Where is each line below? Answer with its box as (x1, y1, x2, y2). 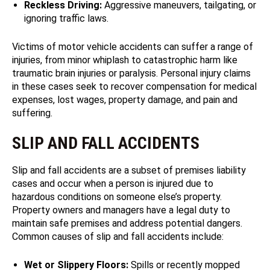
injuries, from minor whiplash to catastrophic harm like (12, 54, 237, 66)
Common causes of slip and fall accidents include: (12, 231, 224, 243)
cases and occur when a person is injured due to (12, 178, 213, 190)
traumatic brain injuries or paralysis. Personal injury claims (12, 67, 251, 80)
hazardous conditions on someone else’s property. (12, 191, 222, 203)
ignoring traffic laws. (24, 13, 108, 25)
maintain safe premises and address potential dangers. (12, 218, 242, 230)
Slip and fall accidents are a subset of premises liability (12, 165, 246, 177)
